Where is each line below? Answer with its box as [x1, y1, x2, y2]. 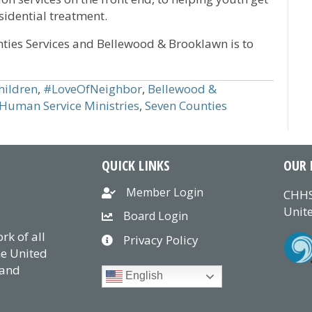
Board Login [123, 208, 188, 224]
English [122, 270, 163, 282]
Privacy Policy [123, 232, 198, 249]
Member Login [125, 185, 203, 201]
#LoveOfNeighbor [43, 81, 142, 97]
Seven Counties [145, 97, 227, 114]
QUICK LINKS [101, 156, 170, 175]
